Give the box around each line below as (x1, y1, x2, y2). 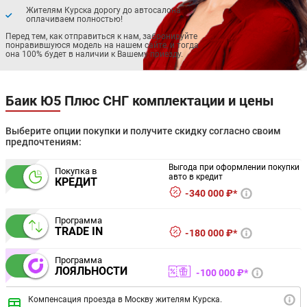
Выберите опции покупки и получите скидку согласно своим (5, 125, 281, 136)
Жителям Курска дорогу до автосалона (26, 5, 181, 15)
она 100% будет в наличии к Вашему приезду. (5, 49, 183, 59)
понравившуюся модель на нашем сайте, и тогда (5, 40, 199, 50)
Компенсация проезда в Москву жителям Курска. (28, 294, 222, 304)
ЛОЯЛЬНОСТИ (55, 265, 127, 278)
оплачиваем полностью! (26, 14, 123, 24)
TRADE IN (55, 225, 103, 238)
